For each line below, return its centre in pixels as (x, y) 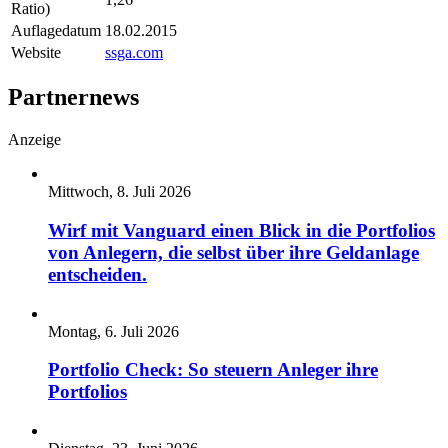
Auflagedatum (56, 30)
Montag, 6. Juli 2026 (113, 331)
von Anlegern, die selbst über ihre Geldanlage (233, 253)
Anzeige (34, 140)
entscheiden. (97, 275)
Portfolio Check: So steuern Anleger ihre (213, 370)
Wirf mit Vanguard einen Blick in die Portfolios (241, 231)
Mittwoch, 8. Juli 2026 (119, 192)
